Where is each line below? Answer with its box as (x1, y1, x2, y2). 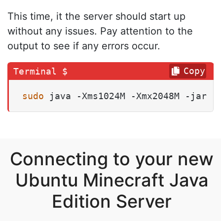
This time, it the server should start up (7, 10, 185, 23)
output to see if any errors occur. (7, 40, 160, 52)
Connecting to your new (10, 148, 214, 170)
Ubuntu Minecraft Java (15, 169, 209, 191)
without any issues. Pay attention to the (7, 25, 193, 37)
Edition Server (52, 190, 172, 213)
